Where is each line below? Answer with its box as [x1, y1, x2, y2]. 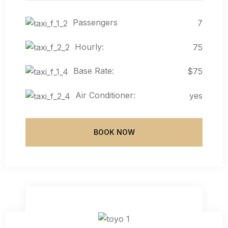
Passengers [73, 17, 118, 28]
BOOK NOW [93, 127, 135, 136]
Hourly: [75, 41, 104, 52]
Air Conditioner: [75, 90, 135, 101]
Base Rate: [73, 66, 114, 76]
